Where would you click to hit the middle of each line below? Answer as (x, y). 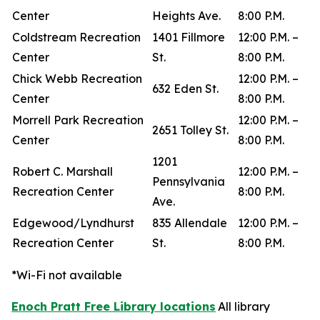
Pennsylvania (189, 181)
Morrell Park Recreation (78, 120)
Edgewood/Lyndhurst (73, 223)
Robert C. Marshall (62, 171)
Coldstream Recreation (76, 37)
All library (244, 306)
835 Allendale (190, 223)
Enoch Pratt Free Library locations (114, 306)
